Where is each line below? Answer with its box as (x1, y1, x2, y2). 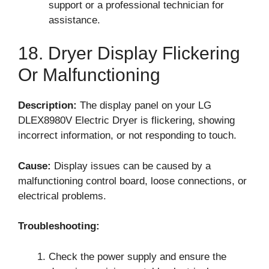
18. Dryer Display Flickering (18, 43, 240, 63)
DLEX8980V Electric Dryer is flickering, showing (18, 115, 235, 126)
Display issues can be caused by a (51, 160, 211, 172)
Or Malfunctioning (18, 65, 160, 85)
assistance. (49, 14, 100, 26)
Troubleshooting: (18, 220, 100, 232)
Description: (18, 100, 77, 111)
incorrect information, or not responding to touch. (18, 130, 237, 141)
